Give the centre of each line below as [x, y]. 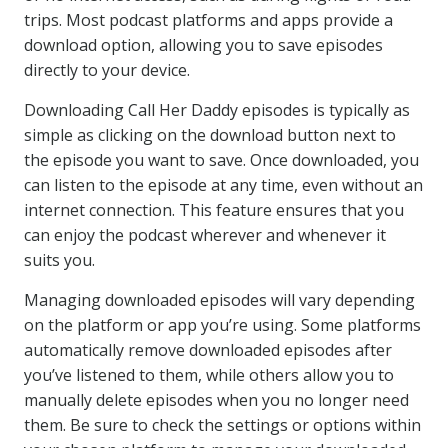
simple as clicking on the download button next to [210, 135]
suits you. [59, 260]
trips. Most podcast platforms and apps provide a [208, 20]
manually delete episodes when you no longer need [216, 400]
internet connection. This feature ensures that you [214, 210]
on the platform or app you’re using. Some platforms [222, 325]
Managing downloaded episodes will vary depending [219, 300]
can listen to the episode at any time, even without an [223, 185]
